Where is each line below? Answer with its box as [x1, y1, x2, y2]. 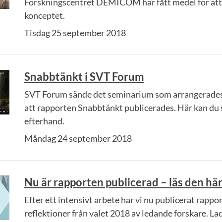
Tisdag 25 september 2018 [24, 27, 126, 38]
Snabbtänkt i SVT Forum [24, 70, 144, 83]
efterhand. [24, 115, 64, 126]
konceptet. [24, 10, 65, 21]
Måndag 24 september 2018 [24, 133, 132, 144]
